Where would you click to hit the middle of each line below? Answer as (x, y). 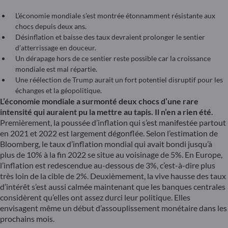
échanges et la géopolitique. (59, 91)
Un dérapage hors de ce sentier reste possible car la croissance (113, 59)
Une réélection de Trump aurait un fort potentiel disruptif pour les (119, 80)
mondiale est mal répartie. (56, 69)
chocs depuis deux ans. (51, 26)
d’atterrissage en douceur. (56, 48)
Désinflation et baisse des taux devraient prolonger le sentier (110, 37)
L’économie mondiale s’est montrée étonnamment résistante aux (115, 16)
